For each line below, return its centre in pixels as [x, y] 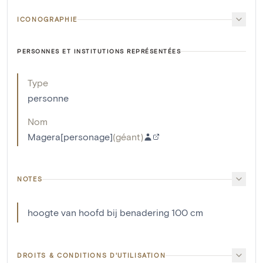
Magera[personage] [70, 137]
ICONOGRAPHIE [47, 19]
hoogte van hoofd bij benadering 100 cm [115, 213]
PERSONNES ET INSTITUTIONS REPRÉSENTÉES [99, 51]
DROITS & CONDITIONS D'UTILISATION [92, 255]
